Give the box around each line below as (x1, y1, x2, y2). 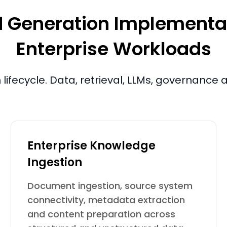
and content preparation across (27, 208, 176, 220)
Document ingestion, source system (27, 179, 193, 192)
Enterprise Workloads (16, 36, 211, 62)
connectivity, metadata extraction (27, 194, 185, 206)
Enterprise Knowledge (27, 138, 156, 154)
